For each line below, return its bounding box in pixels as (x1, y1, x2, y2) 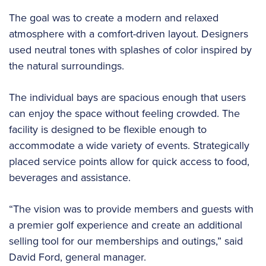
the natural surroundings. (9, 58, 124, 73)
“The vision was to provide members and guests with (9, 201, 254, 216)
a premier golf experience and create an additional (9, 217, 242, 232)
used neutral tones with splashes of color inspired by (9, 42, 252, 57)
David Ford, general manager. (9, 249, 146, 264)
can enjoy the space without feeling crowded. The (9, 105, 240, 121)
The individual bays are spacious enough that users (9, 89, 246, 104)
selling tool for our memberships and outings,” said (9, 233, 243, 248)
